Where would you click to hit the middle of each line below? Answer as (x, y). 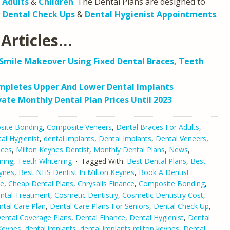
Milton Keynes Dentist (53, 149)
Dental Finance (100, 217)
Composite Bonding (172, 183)
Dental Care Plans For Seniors (100, 206)
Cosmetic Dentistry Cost (163, 195)
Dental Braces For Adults (158, 127)
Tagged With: (104, 161)
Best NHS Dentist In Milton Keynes (76, 172)
